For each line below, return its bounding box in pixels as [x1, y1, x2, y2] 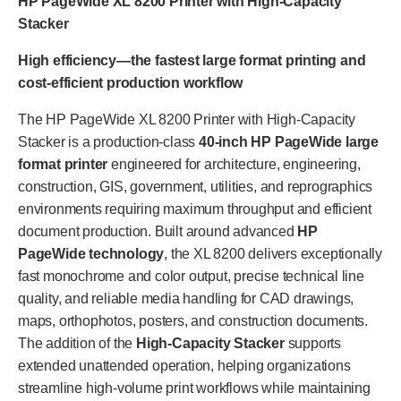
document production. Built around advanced [18, 224, 298, 239]
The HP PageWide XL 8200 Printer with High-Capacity [18, 112, 355, 127]
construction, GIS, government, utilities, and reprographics [18, 179, 373, 194]
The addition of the [18, 336, 137, 351]
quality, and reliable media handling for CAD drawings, [18, 291, 354, 306]
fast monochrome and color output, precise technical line [18, 269, 364, 284]
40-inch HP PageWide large [199, 134, 380, 149]
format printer [18, 157, 108, 172]
